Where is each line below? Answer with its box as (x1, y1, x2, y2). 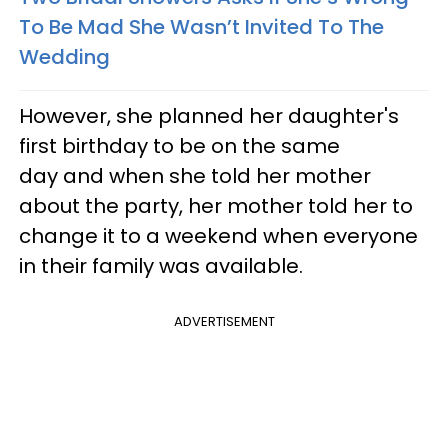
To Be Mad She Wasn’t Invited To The (19, 12, 384, 41)
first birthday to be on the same (19, 131, 340, 160)
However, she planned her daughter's (19, 101, 399, 130)
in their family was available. (19, 251, 303, 280)
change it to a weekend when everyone (19, 221, 418, 250)
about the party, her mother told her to (19, 191, 413, 220)
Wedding (19, 42, 110, 71)
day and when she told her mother (19, 161, 371, 190)
